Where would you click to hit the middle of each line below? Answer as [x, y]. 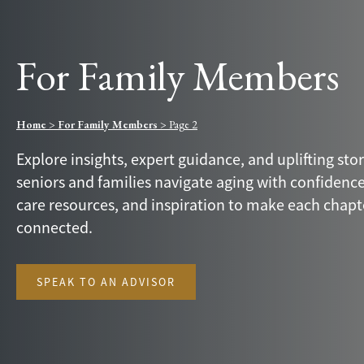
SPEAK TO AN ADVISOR [106, 282]
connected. [54, 228]
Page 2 [183, 124]
